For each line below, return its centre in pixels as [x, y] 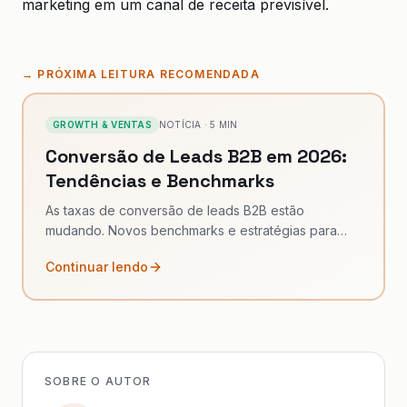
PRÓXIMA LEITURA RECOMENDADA [149, 74]
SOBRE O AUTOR [98, 381]
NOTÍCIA [180, 124]
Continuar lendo [97, 267]
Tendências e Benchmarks [160, 181]
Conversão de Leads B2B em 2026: [196, 156]
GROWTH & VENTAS [102, 124]
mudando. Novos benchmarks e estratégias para [191, 230]
